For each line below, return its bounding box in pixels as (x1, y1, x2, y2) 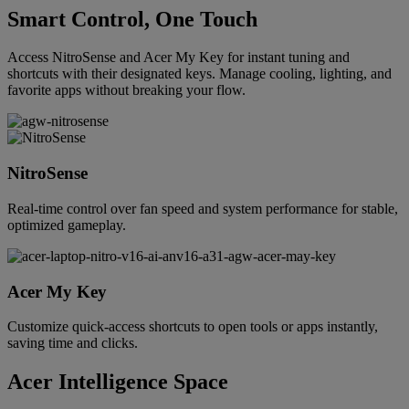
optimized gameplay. (7, 216, 126, 233)
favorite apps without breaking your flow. (7, 82, 246, 99)
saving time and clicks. (7, 335, 138, 351)
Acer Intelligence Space (7, 370, 228, 394)
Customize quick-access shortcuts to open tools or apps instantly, (7, 319, 378, 335)
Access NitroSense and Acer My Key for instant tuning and (7, 49, 350, 66)
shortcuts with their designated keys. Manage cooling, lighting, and (7, 66, 392, 82)
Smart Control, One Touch (7, 6, 257, 31)
